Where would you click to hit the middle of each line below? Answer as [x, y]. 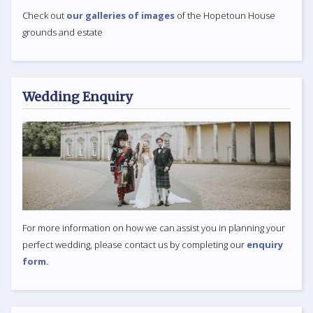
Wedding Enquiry [77, 96]
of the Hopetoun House [225, 15]
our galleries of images [121, 15]
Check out [44, 15]
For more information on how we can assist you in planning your [154, 228]
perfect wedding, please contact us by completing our [134, 245]
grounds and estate [63, 32]
